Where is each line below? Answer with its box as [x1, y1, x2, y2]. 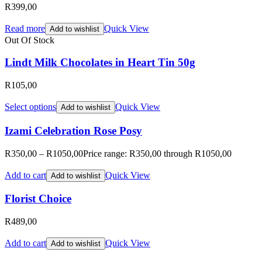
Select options [5, 102, 56, 112]
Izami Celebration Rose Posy [5, 124, 142, 137]
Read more [5, 23, 45, 33]
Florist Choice [5, 192, 71, 205]
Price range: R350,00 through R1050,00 [83, 148, 232, 158]
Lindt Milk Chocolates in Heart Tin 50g [5, 56, 195, 69]
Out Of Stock [5, 35, 54, 45]
